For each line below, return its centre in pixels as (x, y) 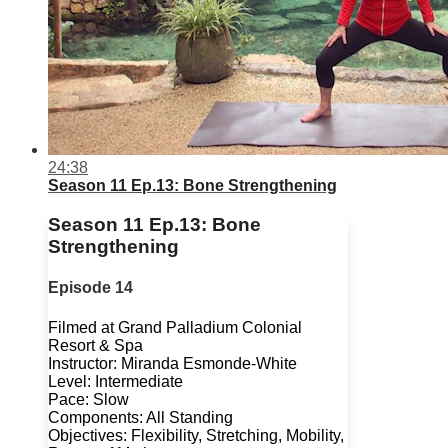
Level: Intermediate (115, 381)
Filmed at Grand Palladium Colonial (175, 327)
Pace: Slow (88, 399)
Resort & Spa (95, 345)
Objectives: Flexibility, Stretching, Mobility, (196, 435)
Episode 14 (90, 288)
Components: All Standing (140, 417)
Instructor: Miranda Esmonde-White (172, 363)
